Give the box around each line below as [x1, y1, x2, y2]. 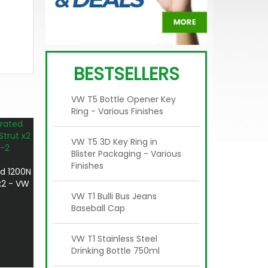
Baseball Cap [71, 202, 125, 215]
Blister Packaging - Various [71, 148, 181, 160]
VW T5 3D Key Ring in [71, 136, 157, 148]
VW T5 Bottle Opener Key [71, 93, 176, 106]
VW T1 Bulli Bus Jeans [71, 190, 157, 203]
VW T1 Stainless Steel [71, 233, 157, 245]
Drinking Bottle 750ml [71, 245, 160, 257]
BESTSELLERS [73, 62, 179, 87]
